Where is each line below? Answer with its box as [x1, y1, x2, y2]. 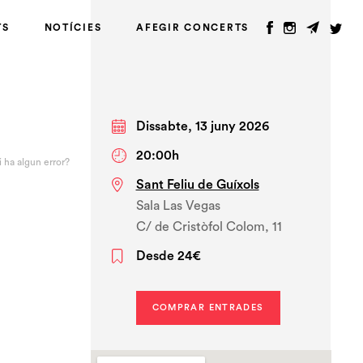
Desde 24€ [135, 250, 201, 263]
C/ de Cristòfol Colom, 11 [135, 220, 282, 233]
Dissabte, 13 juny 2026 [135, 120, 269, 133]
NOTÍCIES [44, 23, 102, 32]
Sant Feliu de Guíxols [135, 178, 259, 191]
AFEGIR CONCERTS [136, 23, 249, 32]
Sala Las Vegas [135, 199, 220, 212]
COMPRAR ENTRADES [152, 303, 264, 312]
